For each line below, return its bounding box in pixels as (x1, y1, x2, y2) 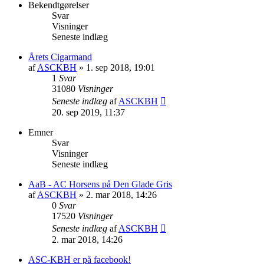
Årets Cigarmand (28, 51, 92, 62)
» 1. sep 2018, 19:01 (77, 62, 155, 72)
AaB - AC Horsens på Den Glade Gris (28, 179, 172, 189)
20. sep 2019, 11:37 (52, 107, 125, 117)
